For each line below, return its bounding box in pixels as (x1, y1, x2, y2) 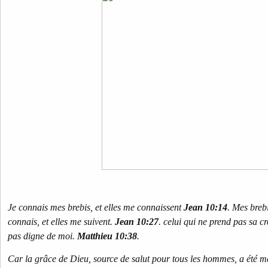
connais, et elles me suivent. (8, 217, 115, 227)
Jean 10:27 (115, 217, 159, 227)
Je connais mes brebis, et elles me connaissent (8, 202, 184, 212)
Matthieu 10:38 (77, 231, 137, 241)
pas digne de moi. (8, 231, 77, 241)
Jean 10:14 (184, 202, 227, 212)
